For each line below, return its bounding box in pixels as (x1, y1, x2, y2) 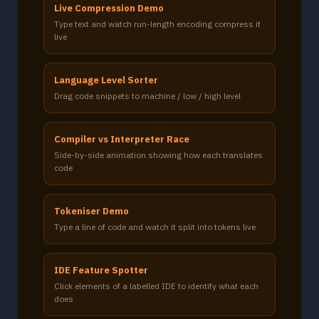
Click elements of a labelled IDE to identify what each (54, 281, 258, 291)
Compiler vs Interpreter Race (54, 133, 189, 145)
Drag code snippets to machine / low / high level (54, 90, 241, 101)
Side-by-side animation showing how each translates (54, 150, 263, 160)
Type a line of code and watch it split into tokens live (54, 221, 256, 232)
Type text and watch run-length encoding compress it (54, 19, 261, 29)
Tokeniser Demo (54, 205, 129, 217)
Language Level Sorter (54, 74, 158, 86)
